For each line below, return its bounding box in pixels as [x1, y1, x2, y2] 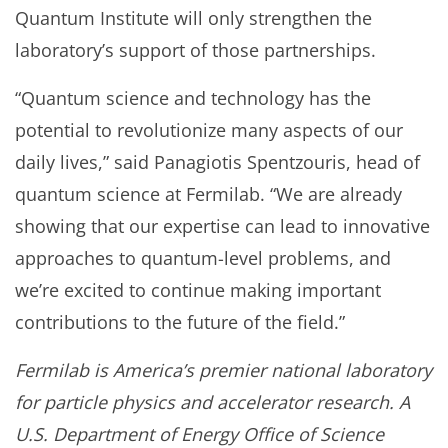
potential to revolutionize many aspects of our [15, 118, 403, 142]
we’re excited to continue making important [15, 278, 381, 302]
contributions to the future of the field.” [15, 310, 345, 334]
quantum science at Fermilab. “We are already [15, 182, 402, 206]
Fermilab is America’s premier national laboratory [15, 358, 432, 382]
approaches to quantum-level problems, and [15, 246, 391, 270]
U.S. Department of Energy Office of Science [15, 422, 384, 446]
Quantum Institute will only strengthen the [15, 6, 372, 30]
